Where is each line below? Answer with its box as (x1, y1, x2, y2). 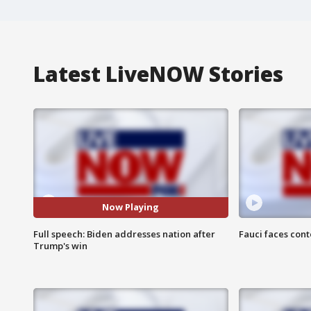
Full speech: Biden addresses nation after (33, 227, 215, 240)
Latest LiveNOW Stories (33, 59, 283, 88)
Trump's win (33, 239, 87, 252)
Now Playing (102, 201, 160, 214)
